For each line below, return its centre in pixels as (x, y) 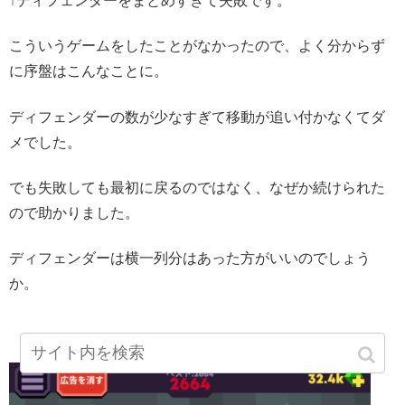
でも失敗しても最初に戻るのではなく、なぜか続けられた (197, 188)
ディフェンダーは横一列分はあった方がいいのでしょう (190, 259)
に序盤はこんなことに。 (89, 71)
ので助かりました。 (74, 213)
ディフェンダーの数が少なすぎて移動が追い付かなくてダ (197, 117)
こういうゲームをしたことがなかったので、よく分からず (197, 46)
